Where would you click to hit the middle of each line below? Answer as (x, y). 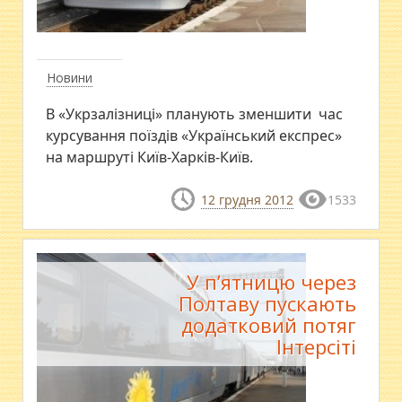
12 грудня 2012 (247, 200)
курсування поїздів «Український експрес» (194, 135)
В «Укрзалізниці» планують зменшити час (195, 114)
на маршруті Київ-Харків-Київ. (150, 157)
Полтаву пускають (267, 304)
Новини (70, 78)
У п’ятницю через (271, 282)
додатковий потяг (268, 325)
